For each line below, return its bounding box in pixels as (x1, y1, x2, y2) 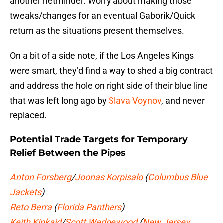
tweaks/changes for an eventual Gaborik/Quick (10, 10, 195, 21)
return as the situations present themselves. (10, 25, 184, 36)
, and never (161, 95, 205, 106)
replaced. (10, 110, 47, 121)
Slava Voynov (109, 95, 161, 106)
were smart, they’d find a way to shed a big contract (10, 65, 213, 76)
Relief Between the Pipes (10, 147, 126, 159)
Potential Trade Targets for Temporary (10, 134, 188, 145)
